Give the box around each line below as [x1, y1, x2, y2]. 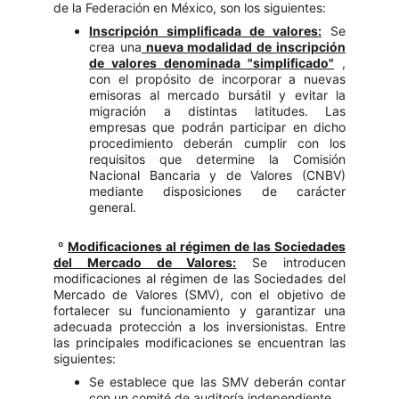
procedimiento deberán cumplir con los [89, 135, 346, 151]
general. [89, 199, 136, 215]
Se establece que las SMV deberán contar [89, 374, 346, 389]
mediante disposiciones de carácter [89, 183, 346, 199]
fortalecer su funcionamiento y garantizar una [53, 303, 346, 318]
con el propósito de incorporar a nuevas [89, 71, 346, 86]
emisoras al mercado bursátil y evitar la [89, 87, 346, 102]
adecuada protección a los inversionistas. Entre [53, 319, 346, 334]
